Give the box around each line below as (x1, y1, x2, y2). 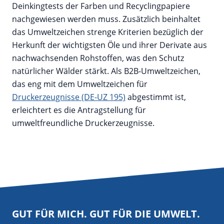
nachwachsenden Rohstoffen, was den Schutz (12, 52, 184, 64)
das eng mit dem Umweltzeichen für (12, 78, 147, 90)
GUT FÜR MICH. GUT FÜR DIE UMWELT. (12, 207, 200, 221)
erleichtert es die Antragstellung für (12, 104, 146, 116)
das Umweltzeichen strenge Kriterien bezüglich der (12, 26, 203, 38)
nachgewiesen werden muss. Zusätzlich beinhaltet (12, 13, 200, 25)
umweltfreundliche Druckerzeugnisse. (12, 117, 156, 129)
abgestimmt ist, (125, 91, 186, 103)
